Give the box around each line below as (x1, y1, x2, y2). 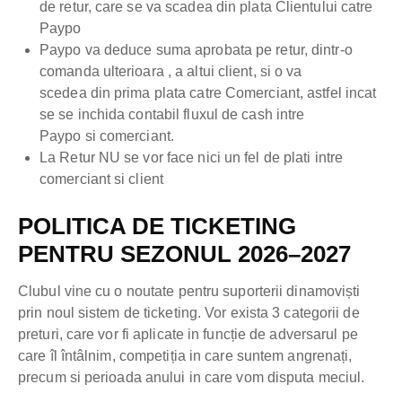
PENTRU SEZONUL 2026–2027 (18, 240, 351, 268)
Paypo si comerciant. (39, 128, 174, 144)
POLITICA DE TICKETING (18, 213, 296, 240)
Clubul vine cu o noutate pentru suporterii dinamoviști (18, 284, 361, 300)
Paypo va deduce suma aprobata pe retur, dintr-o (39, 42, 353, 58)
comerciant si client (39, 171, 163, 188)
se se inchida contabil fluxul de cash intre (39, 107, 305, 123)
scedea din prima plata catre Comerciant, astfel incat (39, 85, 377, 101)
